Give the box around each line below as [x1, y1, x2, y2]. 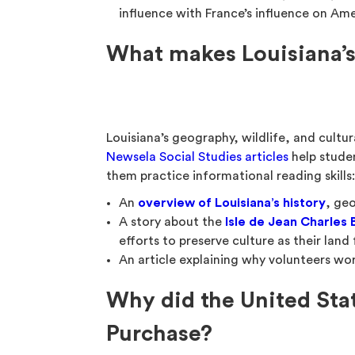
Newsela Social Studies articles [106, 151, 289, 163]
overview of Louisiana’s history [138, 197, 326, 209]
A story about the [119, 216, 226, 228]
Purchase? [106, 323, 213, 345]
